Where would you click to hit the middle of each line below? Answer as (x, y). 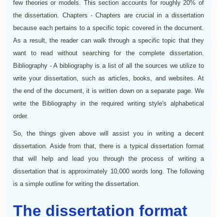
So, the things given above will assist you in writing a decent (108, 133)
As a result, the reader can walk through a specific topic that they (108, 40)
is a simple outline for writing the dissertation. (77, 184)
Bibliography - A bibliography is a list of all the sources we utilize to (108, 65)
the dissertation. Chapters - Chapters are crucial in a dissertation (108, 15)
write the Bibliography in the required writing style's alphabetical (108, 103)
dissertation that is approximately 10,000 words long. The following (108, 171)
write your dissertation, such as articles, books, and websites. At (108, 78)
